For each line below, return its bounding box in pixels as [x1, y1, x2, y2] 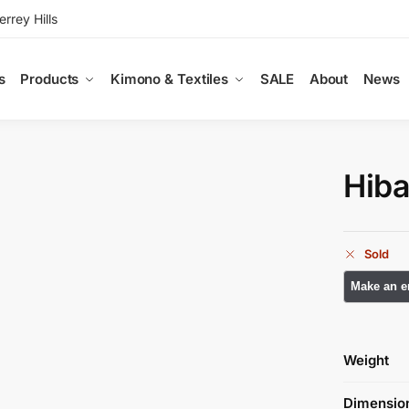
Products [20, 69, 79, 88]
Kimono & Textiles [110, 69, 229, 88]
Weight [343, 351, 390, 369]
